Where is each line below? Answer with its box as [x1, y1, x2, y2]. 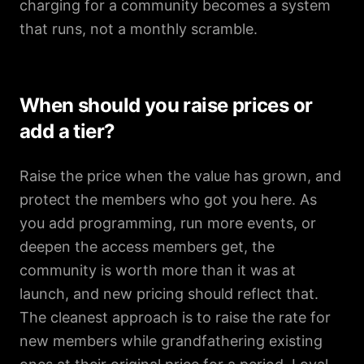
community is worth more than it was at [19, 262, 296, 279]
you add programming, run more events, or [19, 214, 316, 232]
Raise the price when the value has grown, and [19, 167, 341, 184]
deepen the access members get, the [19, 238, 275, 255]
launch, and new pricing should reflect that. [19, 285, 318, 302]
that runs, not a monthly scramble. [19, 20, 258, 37]
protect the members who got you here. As [19, 191, 317, 208]
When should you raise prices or [19, 93, 313, 117]
